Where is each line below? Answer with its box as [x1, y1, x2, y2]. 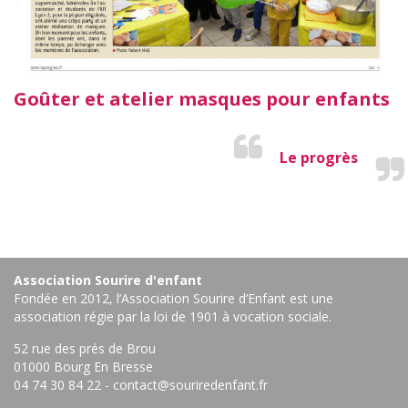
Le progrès [280, 147, 358, 168]
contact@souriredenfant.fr [113, 375, 268, 393]
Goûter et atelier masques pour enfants [14, 86, 390, 111]
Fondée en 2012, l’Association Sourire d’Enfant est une [14, 289, 333, 307]
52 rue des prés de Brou [14, 339, 156, 357]
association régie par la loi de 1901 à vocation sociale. [14, 307, 331, 325]
